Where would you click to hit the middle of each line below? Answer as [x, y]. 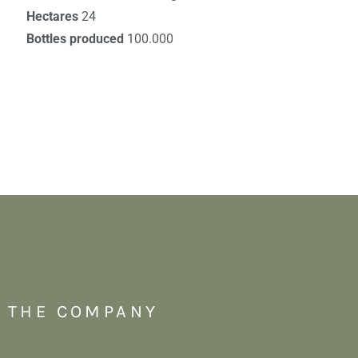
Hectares [54, 16]
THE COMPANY [84, 312]
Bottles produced [76, 38]
